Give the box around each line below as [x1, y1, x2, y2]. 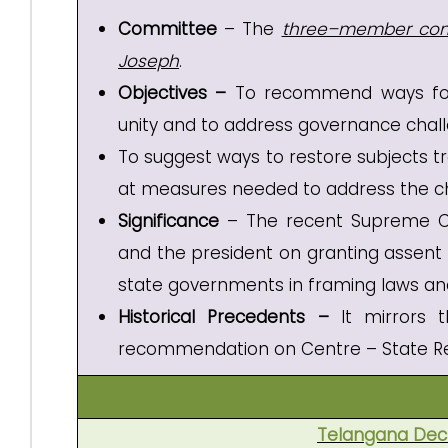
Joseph [118, 49, 179, 73]
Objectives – [118, 81, 235, 105]
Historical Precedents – [118, 305, 341, 329]
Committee [118, 17, 217, 41]
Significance [118, 209, 228, 233]
